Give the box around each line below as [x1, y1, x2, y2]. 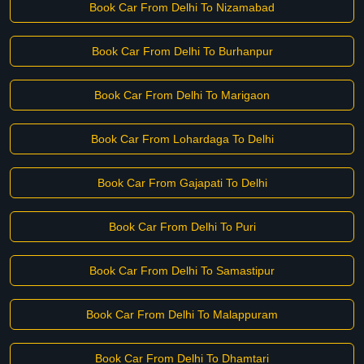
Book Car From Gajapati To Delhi [97, 176, 267, 189]
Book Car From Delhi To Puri [108, 220, 256, 233]
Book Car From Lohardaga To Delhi [90, 132, 274, 145]
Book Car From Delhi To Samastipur [89, 264, 275, 277]
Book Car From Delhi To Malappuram [86, 308, 278, 321]
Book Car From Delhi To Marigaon [94, 89, 270, 102]
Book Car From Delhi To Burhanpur [91, 45, 273, 58]
